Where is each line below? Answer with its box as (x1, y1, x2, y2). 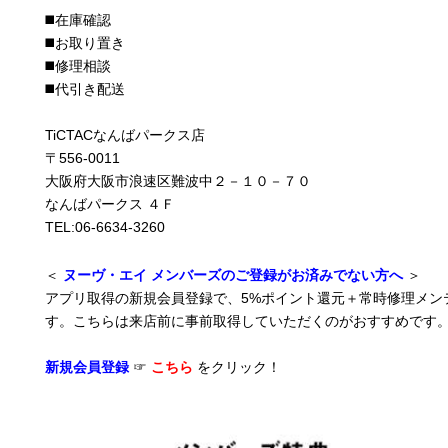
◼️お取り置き (45, 35, 126, 51)
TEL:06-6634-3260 (45, 219, 166, 235)
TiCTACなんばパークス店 (45, 127, 206, 143)
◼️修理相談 (45, 58, 112, 74)
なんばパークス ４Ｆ (45, 196, 176, 212)
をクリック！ (197, 359, 282, 375)
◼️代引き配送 (45, 81, 126, 97)
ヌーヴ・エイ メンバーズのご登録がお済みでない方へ (63, 267, 408, 283)
